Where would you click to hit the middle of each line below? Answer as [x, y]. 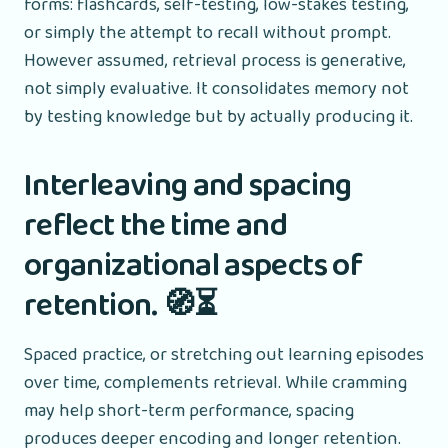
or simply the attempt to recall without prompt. [207, 32]
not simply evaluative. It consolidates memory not [216, 88]
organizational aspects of [193, 266]
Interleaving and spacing [188, 186]
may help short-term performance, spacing [189, 410]
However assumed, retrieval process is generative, [215, 60]
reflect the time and [156, 226]
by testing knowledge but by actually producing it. [218, 116]
